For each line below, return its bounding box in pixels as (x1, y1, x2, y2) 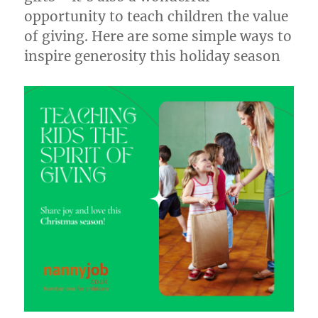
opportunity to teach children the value (24, 7, 289, 25)
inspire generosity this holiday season (24, 47, 281, 65)
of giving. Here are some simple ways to (24, 27, 292, 45)
